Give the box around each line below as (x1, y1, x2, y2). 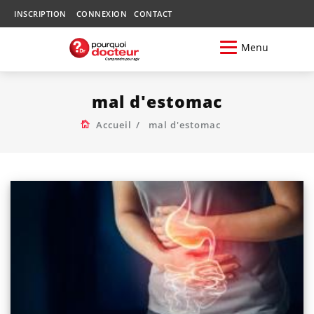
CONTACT (134, 8, 172, 19)
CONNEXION (76, 8, 127, 19)
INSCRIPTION (14, 8, 67, 19)
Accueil (95, 118, 132, 131)
